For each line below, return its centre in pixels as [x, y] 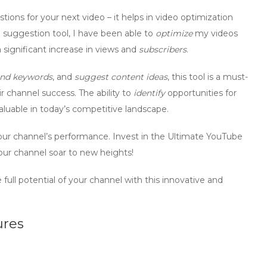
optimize [174, 33]
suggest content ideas [121, 77]
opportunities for [201, 93]
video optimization [194, 17]
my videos [215, 33]
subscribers [163, 49]
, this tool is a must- [208, 77]
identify [149, 93]
